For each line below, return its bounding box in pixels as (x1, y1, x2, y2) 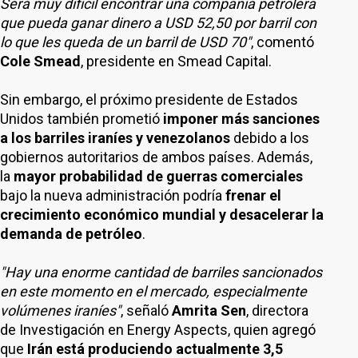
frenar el (225, 187, 281, 204)
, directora (246, 302, 308, 319)
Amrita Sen (172, 302, 246, 319)
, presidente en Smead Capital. (81, 53, 272, 70)
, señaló (121, 302, 172, 319)
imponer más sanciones (163, 110, 320, 127)
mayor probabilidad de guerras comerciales (14, 168, 303, 185)
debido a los (230, 129, 309, 146)
